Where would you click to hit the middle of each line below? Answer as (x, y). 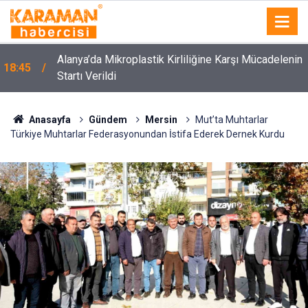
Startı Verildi (87, 76)
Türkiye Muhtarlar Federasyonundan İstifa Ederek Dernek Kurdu (147, 134)
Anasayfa (48, 120)
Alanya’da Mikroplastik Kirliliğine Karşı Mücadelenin (180, 59)
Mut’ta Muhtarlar (231, 120)
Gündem (108, 120)
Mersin (161, 120)
